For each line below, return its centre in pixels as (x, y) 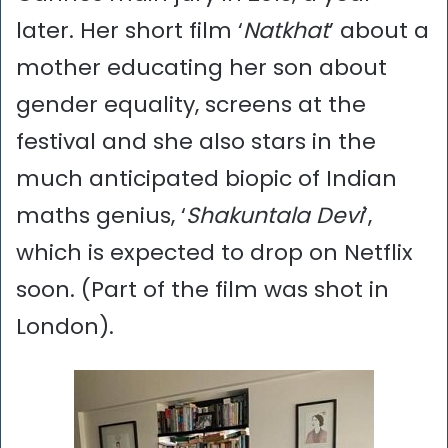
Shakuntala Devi (274, 216)
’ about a (379, 31)
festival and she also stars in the (196, 142)
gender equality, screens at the (191, 105)
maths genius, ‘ (101, 216)
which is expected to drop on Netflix (214, 253)
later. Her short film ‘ (129, 31)
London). (65, 327)
